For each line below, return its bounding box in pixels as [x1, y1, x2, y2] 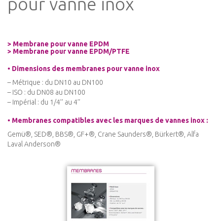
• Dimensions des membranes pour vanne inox [7, 65, 160, 73]
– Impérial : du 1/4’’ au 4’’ [7, 98, 80, 107]
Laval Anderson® [7, 140, 61, 148]
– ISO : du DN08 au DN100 [7, 88, 85, 97]
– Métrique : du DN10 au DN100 [7, 78, 103, 87]
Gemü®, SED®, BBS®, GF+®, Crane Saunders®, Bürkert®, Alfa [7, 130, 199, 139]
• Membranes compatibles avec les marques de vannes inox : [7, 116, 208, 125]
